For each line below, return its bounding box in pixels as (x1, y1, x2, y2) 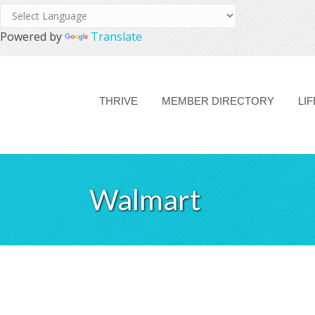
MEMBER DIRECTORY (162, 94, 274, 107)
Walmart (89, 182, 201, 217)
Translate (91, 29, 142, 44)
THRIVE (99, 94, 138, 107)
